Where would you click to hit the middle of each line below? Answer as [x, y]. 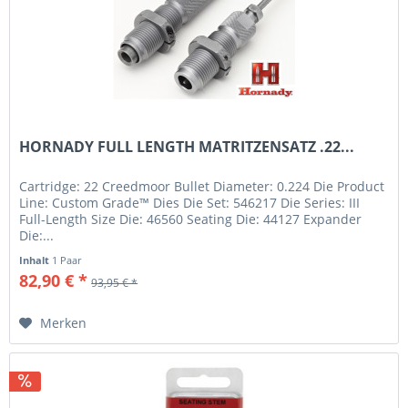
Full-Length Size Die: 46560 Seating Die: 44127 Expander [191, 219]
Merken [64, 322]
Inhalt [36, 260]
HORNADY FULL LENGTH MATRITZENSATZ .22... [187, 146]
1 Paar [67, 260]
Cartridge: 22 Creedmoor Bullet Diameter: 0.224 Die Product [202, 186]
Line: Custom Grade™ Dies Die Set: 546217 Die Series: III [190, 202]
